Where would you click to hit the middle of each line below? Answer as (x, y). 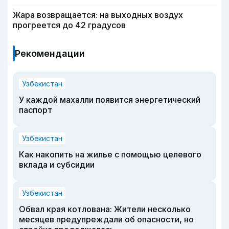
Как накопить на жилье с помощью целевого (110, 154)
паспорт (36, 110)
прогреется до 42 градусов (69, 25)
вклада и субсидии (57, 164)
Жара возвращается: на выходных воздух (98, 15)
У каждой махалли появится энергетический (110, 99)
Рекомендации (50, 53)
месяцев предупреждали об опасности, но (106, 219)
